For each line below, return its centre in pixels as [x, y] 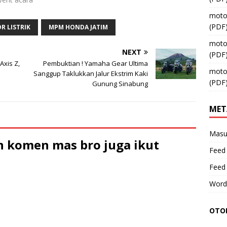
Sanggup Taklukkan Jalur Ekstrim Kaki [91, 73]
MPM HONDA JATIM [78, 27]
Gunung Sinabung [120, 83]
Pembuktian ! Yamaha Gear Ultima [96, 63]
